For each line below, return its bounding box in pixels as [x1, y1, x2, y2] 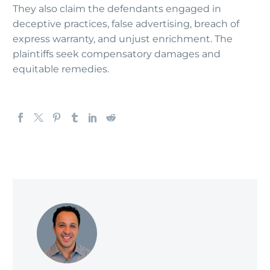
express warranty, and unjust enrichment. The [13, 33, 233, 45]
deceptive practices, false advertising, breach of [13, 18, 239, 30]
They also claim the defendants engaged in [13, 3, 221, 15]
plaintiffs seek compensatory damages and [13, 48, 221, 60]
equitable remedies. [13, 63, 109, 75]
